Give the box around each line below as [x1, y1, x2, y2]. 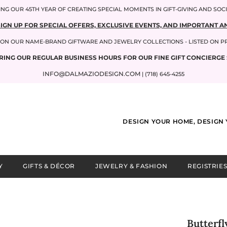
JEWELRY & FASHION [95, 162, 168, 170]
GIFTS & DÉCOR [23, 162, 75, 170]
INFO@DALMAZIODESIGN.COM [43, 70, 140, 78]
